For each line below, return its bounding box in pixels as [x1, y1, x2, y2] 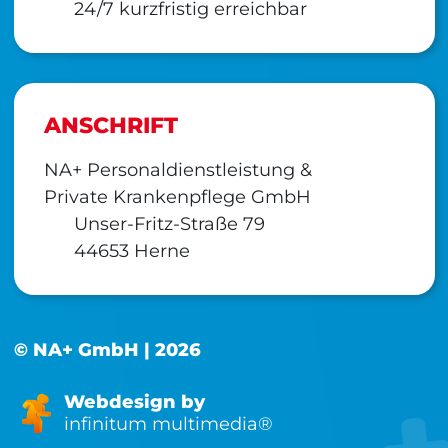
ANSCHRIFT [43, 111, 178, 139]
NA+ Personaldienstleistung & [43, 158, 312, 181]
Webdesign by [63, 391, 205, 414]
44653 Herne [68, 239, 190, 262]
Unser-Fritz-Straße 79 [68, 212, 265, 235]
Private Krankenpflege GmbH [43, 185, 311, 208]
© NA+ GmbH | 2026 [13, 338, 201, 361]
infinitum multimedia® [63, 413, 273, 436]
